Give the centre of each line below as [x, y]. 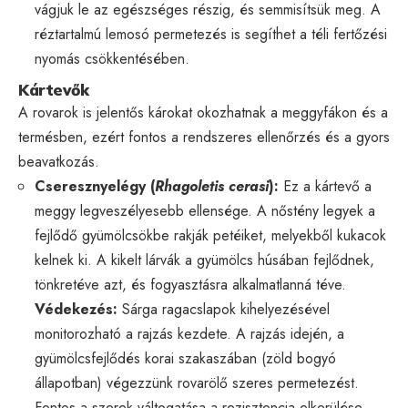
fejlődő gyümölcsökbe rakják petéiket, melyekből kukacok [210, 235]
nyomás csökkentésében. [112, 58]
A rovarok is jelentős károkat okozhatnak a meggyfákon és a [203, 112]
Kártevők [53, 89]
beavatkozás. [59, 161]
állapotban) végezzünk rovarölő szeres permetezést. [197, 382]
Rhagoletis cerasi [212, 186]
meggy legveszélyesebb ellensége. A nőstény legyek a [205, 210]
